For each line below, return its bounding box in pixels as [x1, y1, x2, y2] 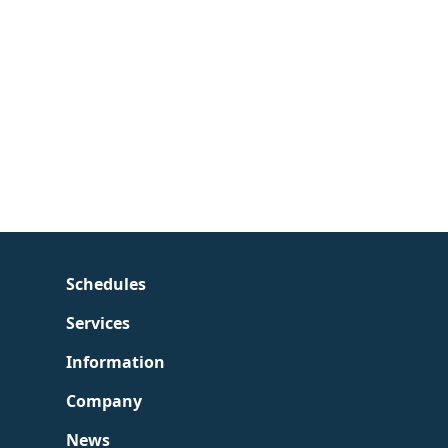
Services [66, 312, 131, 334]
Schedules [66, 273, 147, 295]
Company [66, 390, 143, 412]
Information [66, 351, 166, 373]
